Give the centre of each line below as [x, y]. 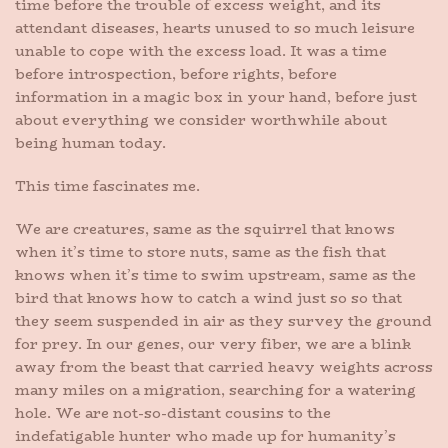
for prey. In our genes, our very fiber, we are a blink [213, 344]
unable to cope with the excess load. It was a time [201, 51]
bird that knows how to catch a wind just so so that [208, 298]
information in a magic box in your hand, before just [216, 97]
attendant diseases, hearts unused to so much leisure [215, 28]
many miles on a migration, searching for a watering [215, 390]
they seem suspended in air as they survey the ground [223, 321]
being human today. [90, 143]
